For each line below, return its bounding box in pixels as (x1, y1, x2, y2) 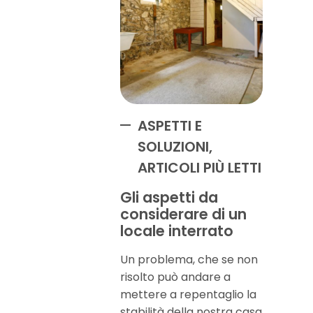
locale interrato (120, 221, 233, 241)
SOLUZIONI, (138, 137, 212, 156)
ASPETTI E (138, 116, 202, 136)
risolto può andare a (120, 269, 231, 285)
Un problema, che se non (120, 252, 258, 268)
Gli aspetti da (120, 187, 218, 208)
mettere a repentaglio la (120, 286, 256, 303)
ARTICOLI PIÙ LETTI (138, 158, 261, 177)
